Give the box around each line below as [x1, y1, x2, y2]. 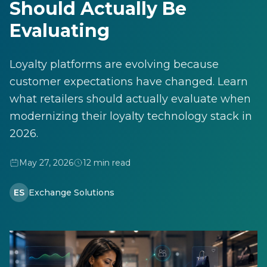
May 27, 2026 [19, 157, 73, 168]
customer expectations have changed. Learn [10, 75, 248, 88]
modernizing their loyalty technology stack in [10, 110, 252, 123]
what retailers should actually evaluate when [10, 92, 251, 105]
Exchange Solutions [29, 187, 114, 198]
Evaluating [10, 20, 110, 42]
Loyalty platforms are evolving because [10, 58, 219, 71]
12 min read [83, 157, 131, 168]
